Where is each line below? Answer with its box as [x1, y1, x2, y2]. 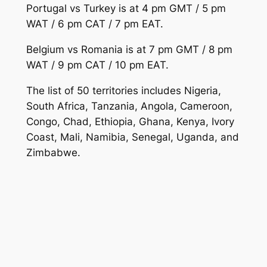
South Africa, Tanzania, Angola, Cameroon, [26, 100, 232, 112]
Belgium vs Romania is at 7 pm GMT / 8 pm [26, 43, 232, 55]
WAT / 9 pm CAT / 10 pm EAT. [26, 58, 169, 71]
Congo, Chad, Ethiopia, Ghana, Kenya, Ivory [26, 115, 234, 128]
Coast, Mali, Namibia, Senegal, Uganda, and [26, 131, 239, 143]
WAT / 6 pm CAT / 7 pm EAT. [26, 18, 163, 30]
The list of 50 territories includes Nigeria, [26, 84, 221, 97]
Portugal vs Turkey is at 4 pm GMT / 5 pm [26, 2, 226, 15]
